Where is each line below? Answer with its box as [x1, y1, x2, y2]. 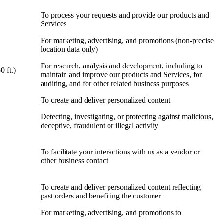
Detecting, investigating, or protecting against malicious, [41, 112, 213, 121]
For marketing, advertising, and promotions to [41, 208, 181, 217]
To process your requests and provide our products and [41, 11, 209, 20]
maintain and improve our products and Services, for [41, 70, 202, 79]
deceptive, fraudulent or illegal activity [41, 121, 158, 130]
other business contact [41, 156, 108, 165]
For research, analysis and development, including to [41, 62, 202, 70]
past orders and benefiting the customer [41, 192, 161, 200]
